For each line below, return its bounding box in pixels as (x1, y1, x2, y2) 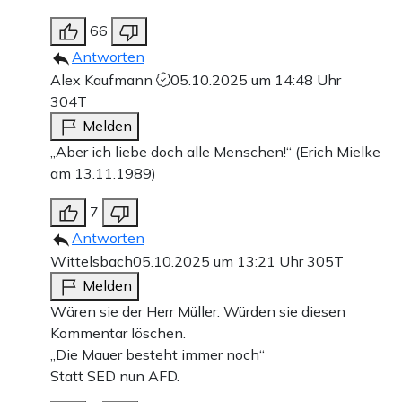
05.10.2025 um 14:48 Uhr (170, 70, 341, 89)
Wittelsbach (50, 251, 133, 270)
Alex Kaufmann (50, 70, 156, 89)
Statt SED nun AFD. (50, 366, 179, 385)
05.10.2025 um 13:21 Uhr (133, 251, 307, 270)
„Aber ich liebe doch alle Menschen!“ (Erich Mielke (50, 142, 380, 161)
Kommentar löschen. (50, 323, 186, 342)
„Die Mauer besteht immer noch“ (50, 345, 265, 363)
